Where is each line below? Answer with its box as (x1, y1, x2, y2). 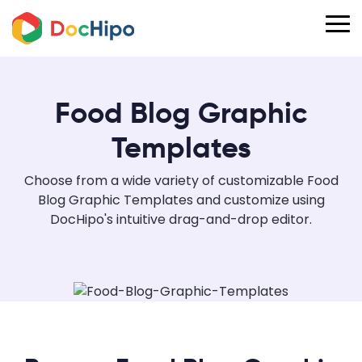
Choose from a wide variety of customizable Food (23, 171, 339, 190)
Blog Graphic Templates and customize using (37, 191, 325, 209)
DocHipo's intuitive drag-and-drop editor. (50, 210, 312, 229)
